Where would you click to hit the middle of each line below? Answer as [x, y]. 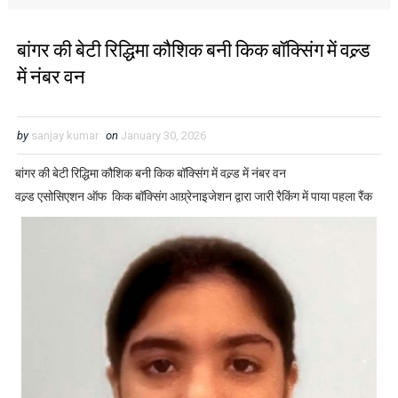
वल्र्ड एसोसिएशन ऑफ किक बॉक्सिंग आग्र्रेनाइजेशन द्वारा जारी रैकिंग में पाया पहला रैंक [193, 196]
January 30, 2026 [163, 135]
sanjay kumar [64, 135]
